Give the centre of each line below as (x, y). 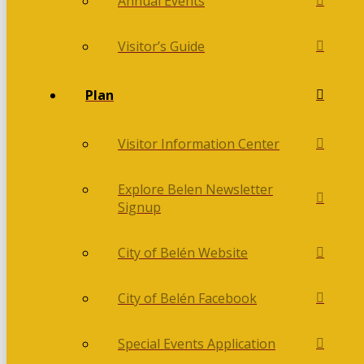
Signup (139, 208)
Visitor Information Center (199, 144)
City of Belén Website (183, 253)
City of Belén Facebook (187, 299)
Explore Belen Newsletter (195, 190)
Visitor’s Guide (161, 47)
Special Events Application (197, 344)
